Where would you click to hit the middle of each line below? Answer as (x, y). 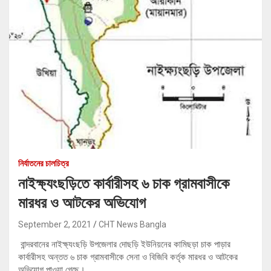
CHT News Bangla (132, 225)
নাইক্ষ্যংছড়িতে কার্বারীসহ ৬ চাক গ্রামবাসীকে (124, 184)
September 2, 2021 (55, 225)
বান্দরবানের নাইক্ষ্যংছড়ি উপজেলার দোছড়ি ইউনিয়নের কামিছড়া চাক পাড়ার (124, 245)
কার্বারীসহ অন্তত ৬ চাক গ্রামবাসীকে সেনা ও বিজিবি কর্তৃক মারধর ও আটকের (128, 257)
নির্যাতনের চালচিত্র (44, 164)
